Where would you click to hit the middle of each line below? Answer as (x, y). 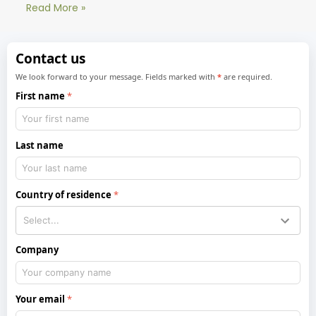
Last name (40, 146)
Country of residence (64, 195)
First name (41, 96)
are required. (247, 77)
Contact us (51, 58)
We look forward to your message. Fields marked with (117, 77)
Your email (41, 299)
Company (37, 250)
